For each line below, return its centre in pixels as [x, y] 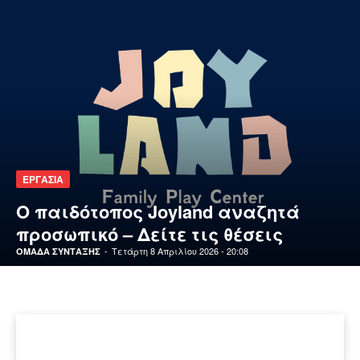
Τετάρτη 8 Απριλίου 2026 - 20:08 [180, 250]
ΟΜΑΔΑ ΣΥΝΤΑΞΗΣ [58, 251]
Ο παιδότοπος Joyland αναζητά [158, 211]
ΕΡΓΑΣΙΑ [43, 179]
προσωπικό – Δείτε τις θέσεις [149, 233]
